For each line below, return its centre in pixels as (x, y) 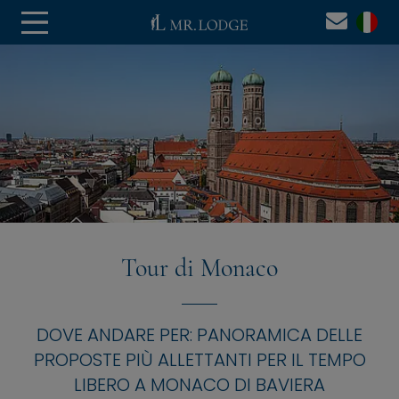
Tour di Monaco (199, 268)
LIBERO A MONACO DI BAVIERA (199, 385)
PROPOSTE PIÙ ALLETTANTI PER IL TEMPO (199, 360)
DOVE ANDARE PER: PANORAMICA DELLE (199, 335)
